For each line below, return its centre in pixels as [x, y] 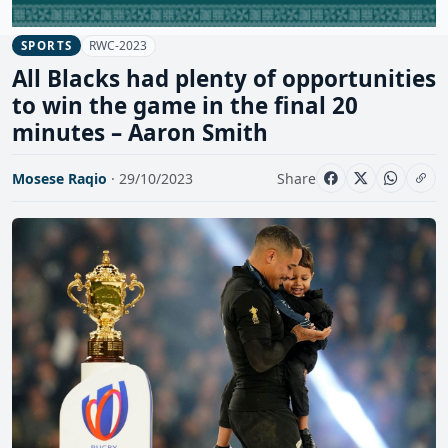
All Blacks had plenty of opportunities [224, 79]
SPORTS [47, 46]
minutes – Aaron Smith [140, 133]
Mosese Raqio [59, 178]
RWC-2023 [118, 45]
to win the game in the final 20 [185, 106]
